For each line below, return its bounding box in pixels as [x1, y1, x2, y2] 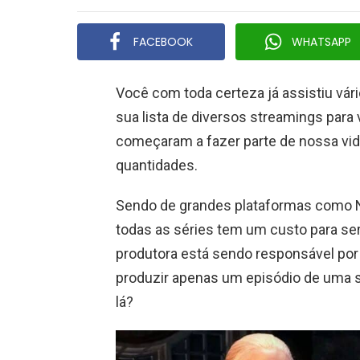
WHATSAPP [292, 33, 352, 50]
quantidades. [116, 156, 198, 174]
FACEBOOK [133, 33, 194, 50]
